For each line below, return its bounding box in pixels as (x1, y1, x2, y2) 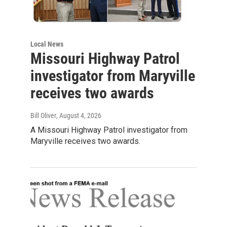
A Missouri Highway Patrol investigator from (30, 125, 187, 135)
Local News (30, 40, 63, 49)
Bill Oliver (30, 111, 56, 120)
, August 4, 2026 (56, 111, 101, 120)
